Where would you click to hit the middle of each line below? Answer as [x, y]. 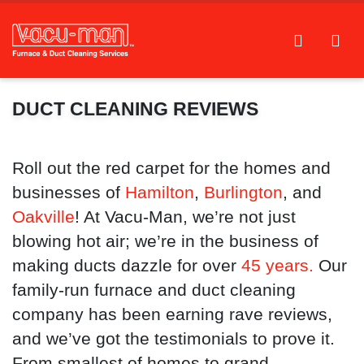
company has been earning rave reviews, [172, 314]
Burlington [243, 193]
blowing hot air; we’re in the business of [165, 241]
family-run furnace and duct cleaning [154, 290]
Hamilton [160, 193]
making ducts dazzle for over [127, 266]
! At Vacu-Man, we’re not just [185, 217]
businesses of [69, 193]
